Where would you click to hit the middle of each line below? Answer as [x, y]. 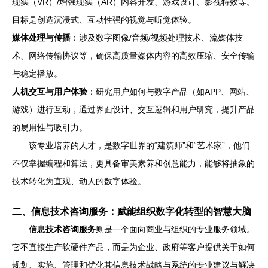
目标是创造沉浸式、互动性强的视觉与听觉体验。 [104, 20]
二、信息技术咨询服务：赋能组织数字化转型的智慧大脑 [132, 211]
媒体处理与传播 [41, 38]
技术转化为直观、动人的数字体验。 [79, 181]
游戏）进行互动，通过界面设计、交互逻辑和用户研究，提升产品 [133, 109]
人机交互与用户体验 [50, 92]
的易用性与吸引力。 [50, 127]
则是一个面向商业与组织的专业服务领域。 [175, 229]
